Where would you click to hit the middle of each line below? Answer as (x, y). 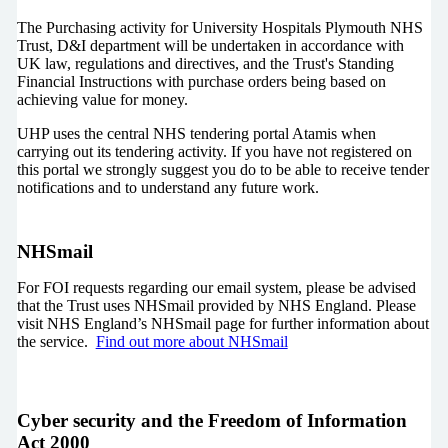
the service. (54, 341)
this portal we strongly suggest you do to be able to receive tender (222, 170)
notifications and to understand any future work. (167, 188)
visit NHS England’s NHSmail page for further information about (222, 323)
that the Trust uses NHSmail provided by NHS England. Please (216, 305)
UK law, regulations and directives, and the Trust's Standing (205, 64)
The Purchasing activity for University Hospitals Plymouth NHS (219, 28)
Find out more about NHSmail (191, 341)
